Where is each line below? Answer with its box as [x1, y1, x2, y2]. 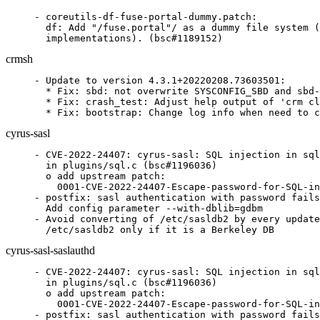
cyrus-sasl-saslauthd [6, 244, 95, 256]
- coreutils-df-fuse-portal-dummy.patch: [34, 11, 257, 22]
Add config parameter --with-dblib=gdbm [34, 203, 263, 214]
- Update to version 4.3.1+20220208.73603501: [34, 75, 286, 86]
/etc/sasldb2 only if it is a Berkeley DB [34, 224, 274, 235]
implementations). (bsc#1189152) [34, 33, 223, 44]
